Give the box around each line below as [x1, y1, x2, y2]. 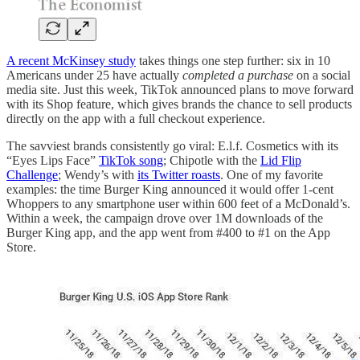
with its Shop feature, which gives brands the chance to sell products [6, 96, 352, 111]
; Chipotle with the [163, 153, 260, 167]
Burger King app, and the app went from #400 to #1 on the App [6, 225, 330, 239]
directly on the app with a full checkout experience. [6, 111, 268, 125]
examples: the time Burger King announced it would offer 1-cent [6, 182, 333, 196]
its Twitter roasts [137, 167, 220, 182]
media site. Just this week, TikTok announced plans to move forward [6, 82, 354, 96]
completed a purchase [182, 67, 293, 82]
